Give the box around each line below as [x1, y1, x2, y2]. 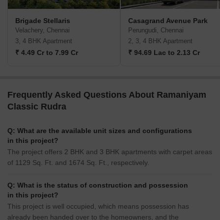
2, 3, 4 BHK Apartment [128, 37, 192, 45]
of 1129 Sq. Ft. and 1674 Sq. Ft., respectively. [7, 159, 149, 167]
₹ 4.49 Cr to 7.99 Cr [15, 49, 78, 57]
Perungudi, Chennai [128, 27, 184, 34]
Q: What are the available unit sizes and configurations [7, 127, 192, 135]
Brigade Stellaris [15, 17, 70, 25]
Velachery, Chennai [15, 27, 70, 34]
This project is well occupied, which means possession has [7, 202, 189, 211]
